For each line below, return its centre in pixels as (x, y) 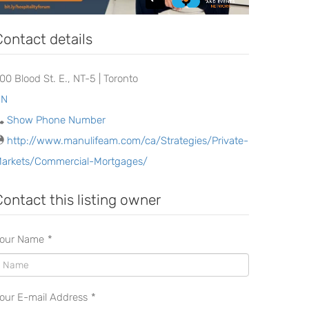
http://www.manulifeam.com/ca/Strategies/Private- (128, 141)
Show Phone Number (56, 120)
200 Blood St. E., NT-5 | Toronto (118, 79)
